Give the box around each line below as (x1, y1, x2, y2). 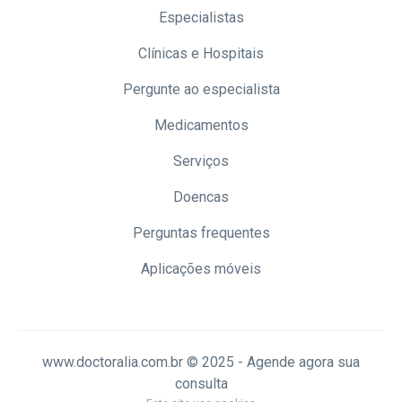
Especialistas (158, 9, 244, 27)
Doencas (173, 188, 229, 206)
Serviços (173, 153, 229, 170)
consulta (174, 375, 228, 393)
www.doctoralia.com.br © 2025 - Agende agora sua (42, 354, 360, 371)
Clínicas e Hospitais (138, 45, 264, 63)
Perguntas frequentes (132, 224, 270, 242)
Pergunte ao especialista (122, 81, 280, 99)
